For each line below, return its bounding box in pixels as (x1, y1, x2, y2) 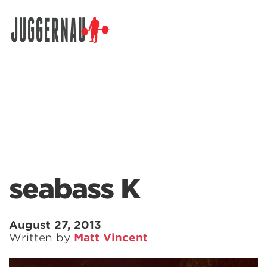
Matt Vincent (74, 231, 148, 244)
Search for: (8, 35, 60, 46)
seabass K (9, 173, 140, 205)
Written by (9, 231, 74, 244)
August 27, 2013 (9, 219, 101, 231)
